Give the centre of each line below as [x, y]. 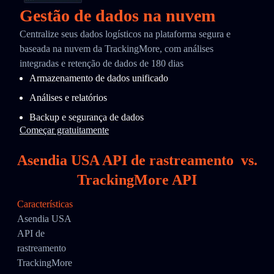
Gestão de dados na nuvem [117, 16]
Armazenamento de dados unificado [99, 78]
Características [45, 204]
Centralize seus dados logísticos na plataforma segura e [125, 34]
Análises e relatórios [68, 98]
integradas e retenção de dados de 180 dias [102, 63]
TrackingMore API [137, 180]
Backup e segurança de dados [87, 117]
